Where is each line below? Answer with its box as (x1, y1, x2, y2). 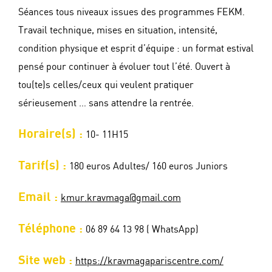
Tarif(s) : (18, 159, 69, 173)
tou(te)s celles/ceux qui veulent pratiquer (18, 80, 194, 91)
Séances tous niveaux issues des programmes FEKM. (18, 7, 245, 18)
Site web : (18, 254, 75, 268)
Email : (18, 191, 61, 205)
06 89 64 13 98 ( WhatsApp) (86, 225, 199, 236)
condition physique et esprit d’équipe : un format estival (18, 44, 254, 55)
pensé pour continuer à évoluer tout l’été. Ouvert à (18, 62, 230, 73)
